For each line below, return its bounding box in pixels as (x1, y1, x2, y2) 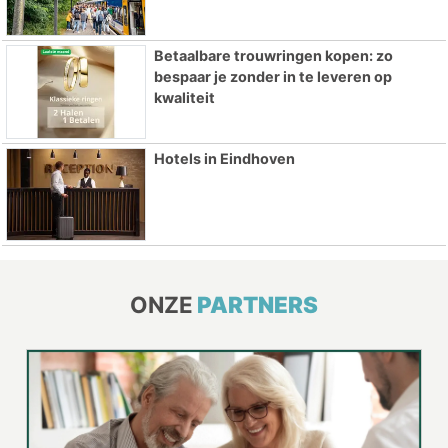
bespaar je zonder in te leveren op (153, 67, 392, 85)
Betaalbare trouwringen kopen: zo (153, 46, 393, 64)
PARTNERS (197, 291, 318, 319)
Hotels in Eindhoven (153, 149, 295, 167)
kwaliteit (153, 88, 215, 106)
